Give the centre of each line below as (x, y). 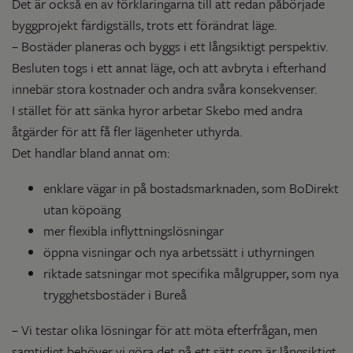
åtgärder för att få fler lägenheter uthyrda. (127, 131)
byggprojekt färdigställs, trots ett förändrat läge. (144, 24)
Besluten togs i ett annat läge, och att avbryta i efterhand (169, 67)
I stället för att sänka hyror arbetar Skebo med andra (157, 110)
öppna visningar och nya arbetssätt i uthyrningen (179, 251)
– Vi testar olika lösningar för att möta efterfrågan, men (165, 329)
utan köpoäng (82, 209)
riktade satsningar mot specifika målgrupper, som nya (191, 273)
